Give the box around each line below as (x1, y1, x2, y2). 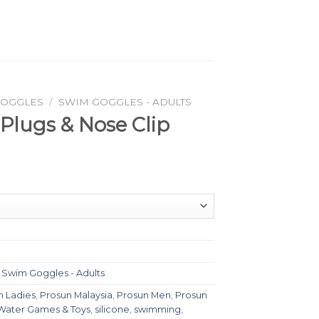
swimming (134, 303, 181, 315)
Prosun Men (117, 289, 171, 300)
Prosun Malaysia (40, 289, 113, 300)
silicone (95, 303, 130, 315)
